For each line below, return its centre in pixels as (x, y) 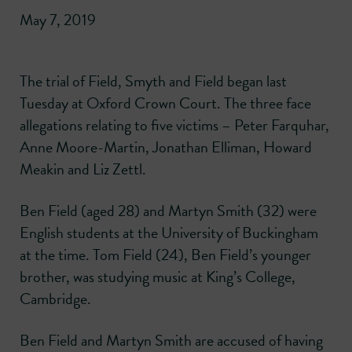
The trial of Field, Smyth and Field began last (153, 81)
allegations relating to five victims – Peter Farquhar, (174, 125)
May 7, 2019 (58, 20)
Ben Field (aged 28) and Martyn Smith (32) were (168, 211)
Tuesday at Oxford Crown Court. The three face (165, 103)
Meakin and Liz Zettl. (83, 169)
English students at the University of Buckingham (169, 233)
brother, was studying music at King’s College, (158, 277)
